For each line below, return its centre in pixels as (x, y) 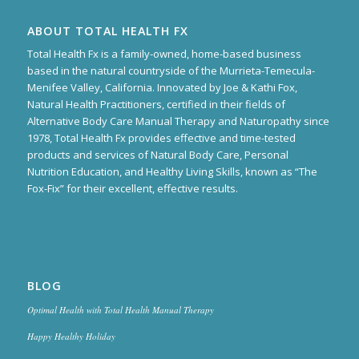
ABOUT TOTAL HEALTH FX (107, 30)
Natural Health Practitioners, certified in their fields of (156, 104)
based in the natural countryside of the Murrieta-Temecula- (171, 70)
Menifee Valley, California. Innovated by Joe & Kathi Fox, (162, 87)
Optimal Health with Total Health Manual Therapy (120, 310)
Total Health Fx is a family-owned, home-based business (164, 53)
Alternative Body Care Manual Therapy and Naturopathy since (178, 121)
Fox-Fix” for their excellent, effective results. (132, 188)
